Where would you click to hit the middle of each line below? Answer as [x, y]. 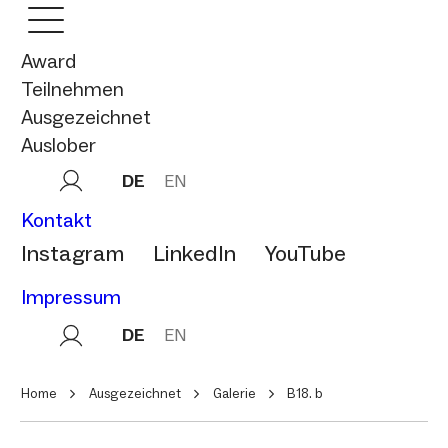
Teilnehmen [72, 89]
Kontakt [56, 220]
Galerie [234, 393]
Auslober [58, 145]
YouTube [305, 253]
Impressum [71, 296]
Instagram [72, 253]
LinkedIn [194, 253]
